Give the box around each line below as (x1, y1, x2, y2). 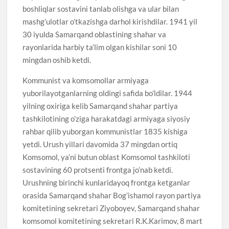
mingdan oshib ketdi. (22, 55, 91, 64)
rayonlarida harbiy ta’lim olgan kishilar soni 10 (22, 42, 177, 52)
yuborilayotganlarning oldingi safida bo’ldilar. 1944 (22, 88, 193, 98)
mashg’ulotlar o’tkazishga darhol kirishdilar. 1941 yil (22, 16, 198, 26)
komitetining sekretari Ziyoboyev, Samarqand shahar (22, 203, 200, 213)
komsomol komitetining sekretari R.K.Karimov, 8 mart (22, 216, 203, 225)
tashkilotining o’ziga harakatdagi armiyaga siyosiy (22, 113, 191, 123)
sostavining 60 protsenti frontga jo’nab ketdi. (22, 165, 173, 174)
